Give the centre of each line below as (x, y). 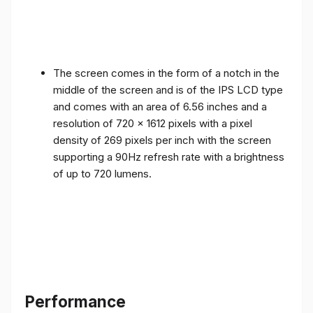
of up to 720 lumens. (102, 173)
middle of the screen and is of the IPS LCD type (168, 89)
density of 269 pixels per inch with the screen (162, 140)
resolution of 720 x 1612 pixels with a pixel (153, 123)
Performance (75, 302)
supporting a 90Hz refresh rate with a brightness (169, 156)
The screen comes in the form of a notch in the (166, 73)
